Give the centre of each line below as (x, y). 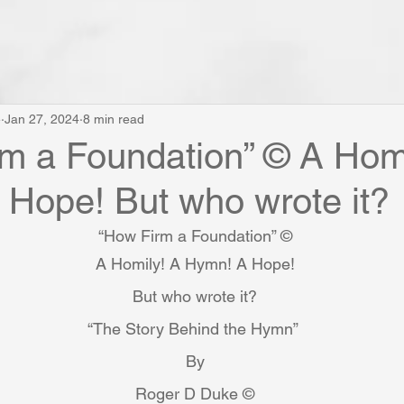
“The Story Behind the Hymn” (195, 329)
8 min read (114, 119)
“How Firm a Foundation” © (195, 236)
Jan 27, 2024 (42, 119)
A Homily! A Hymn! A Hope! (195, 264)
